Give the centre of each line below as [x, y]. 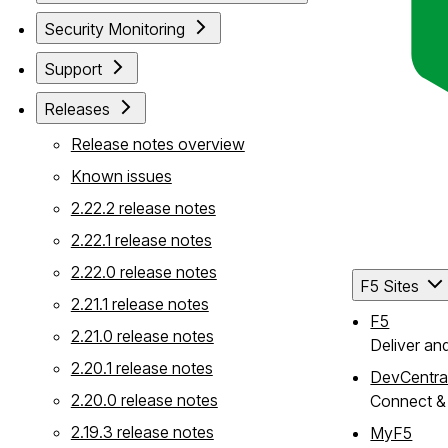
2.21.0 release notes [142, 335]
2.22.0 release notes [143, 271]
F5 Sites [391, 286]
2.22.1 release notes [141, 239]
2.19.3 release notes [142, 431]
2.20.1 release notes [141, 367]
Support [73, 68]
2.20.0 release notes [144, 399]
